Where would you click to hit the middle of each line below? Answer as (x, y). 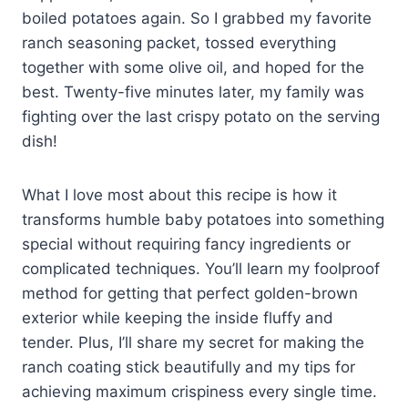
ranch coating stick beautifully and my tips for (189, 367)
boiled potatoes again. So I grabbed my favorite (197, 18)
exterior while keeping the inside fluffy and (178, 317)
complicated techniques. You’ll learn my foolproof (201, 268)
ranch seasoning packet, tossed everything (179, 42)
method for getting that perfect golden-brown (190, 293)
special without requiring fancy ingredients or (186, 244)
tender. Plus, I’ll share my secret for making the (193, 342)
